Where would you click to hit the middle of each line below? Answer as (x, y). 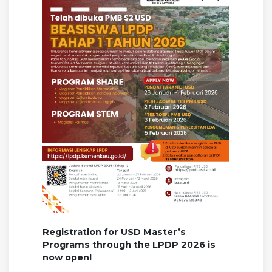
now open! (67, 258)
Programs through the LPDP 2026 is (129, 245)
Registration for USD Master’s (114, 232)
